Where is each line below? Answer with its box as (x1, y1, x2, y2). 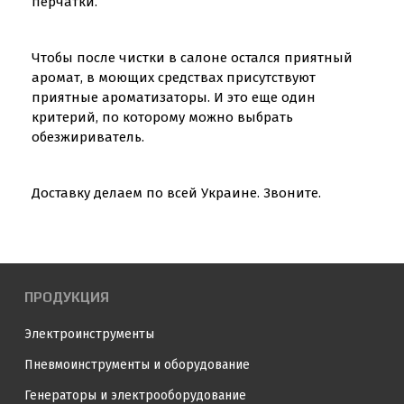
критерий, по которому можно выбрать (32, 109, 293, 125)
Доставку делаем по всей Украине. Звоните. (32, 185, 321, 201)
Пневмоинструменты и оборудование (24, 357, 250, 372)
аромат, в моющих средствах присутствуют (32, 69, 316, 86)
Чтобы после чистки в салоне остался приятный (32, 50, 353, 66)
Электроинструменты (24, 326, 154, 342)
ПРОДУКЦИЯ (24, 289, 109, 305)
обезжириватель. (32, 129, 144, 145)
